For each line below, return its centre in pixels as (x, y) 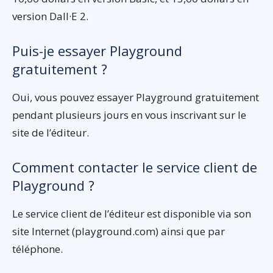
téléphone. (37, 249)
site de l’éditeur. (51, 133)
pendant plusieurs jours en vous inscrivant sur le (129, 115)
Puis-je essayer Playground (97, 51)
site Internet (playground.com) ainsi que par (119, 232)
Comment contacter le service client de (135, 167)
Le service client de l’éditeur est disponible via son (132, 214)
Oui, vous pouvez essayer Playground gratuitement (136, 97)
